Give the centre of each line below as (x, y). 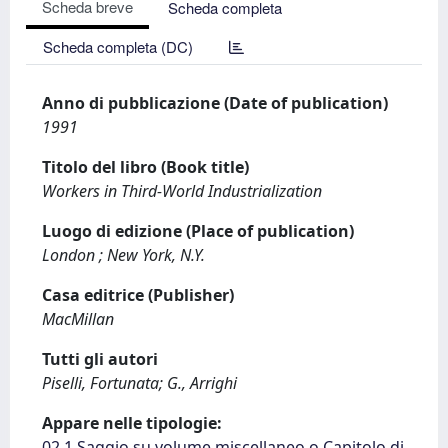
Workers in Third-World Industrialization (182, 191)
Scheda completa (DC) (118, 46)
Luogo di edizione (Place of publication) (198, 231)
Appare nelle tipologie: (132, 423)
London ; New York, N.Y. (123, 255)
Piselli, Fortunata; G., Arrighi (139, 383)
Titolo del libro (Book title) (145, 167)
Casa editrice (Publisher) (138, 295)
